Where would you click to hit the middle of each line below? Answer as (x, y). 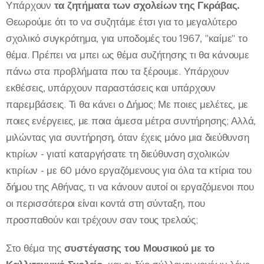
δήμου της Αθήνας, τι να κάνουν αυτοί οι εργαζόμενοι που (130, 187)
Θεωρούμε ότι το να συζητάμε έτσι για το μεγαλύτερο (122, 22)
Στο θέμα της (35, 248)
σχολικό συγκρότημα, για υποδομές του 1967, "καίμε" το (127, 38)
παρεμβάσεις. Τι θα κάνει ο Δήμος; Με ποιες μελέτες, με (127, 104)
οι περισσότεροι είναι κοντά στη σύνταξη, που (105, 203)
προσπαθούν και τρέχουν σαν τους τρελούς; (102, 220)
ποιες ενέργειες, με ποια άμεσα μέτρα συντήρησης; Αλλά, (131, 121)
